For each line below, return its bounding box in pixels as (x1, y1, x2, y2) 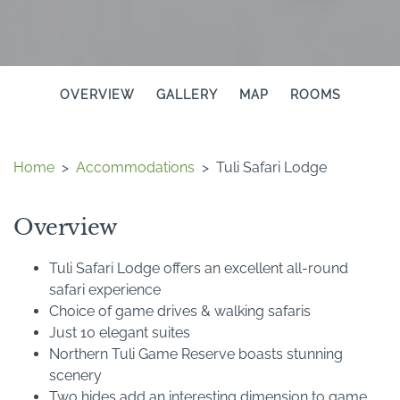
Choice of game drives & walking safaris (49, 302, 311, 320)
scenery (49, 366, 102, 384)
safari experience (49, 280, 161, 298)
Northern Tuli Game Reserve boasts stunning (49, 345, 343, 362)
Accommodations (76, 158, 195, 176)
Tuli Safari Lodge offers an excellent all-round (49, 259, 348, 277)
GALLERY (155, 87, 218, 102)
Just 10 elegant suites (49, 323, 190, 341)
